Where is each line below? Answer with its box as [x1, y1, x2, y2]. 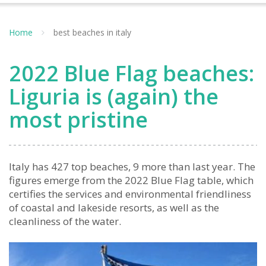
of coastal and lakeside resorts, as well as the [9, 201, 219, 214]
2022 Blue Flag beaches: [9, 59, 254, 88]
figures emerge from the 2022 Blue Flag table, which [9, 173, 254, 187]
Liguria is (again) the [9, 82, 218, 111]
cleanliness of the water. [9, 214, 121, 228]
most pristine [9, 105, 148, 134]
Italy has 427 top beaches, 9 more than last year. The [9, 160, 255, 173]
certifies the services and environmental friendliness [9, 187, 251, 201]
